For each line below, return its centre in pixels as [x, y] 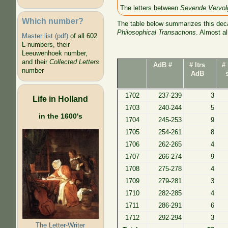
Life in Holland [61, 98]
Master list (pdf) [45, 36]
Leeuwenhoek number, [54, 53]
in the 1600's [60, 116]
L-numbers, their [46, 45]
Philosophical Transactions [157, 32]
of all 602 [82, 36]
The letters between [150, 8]
